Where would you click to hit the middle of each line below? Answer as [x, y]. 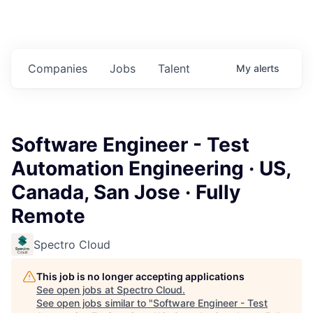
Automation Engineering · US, [151, 169]
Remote [48, 216]
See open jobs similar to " [95, 303]
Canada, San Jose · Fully [126, 192]
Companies [58, 69]
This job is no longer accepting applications [140, 277]
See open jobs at [77, 290]
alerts [267, 68]
